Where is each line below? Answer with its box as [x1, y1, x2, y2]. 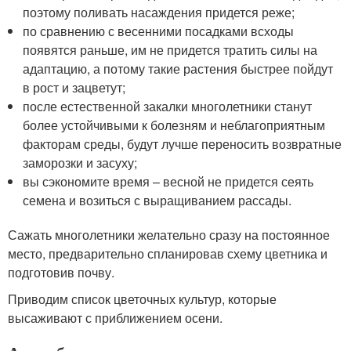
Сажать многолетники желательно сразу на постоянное [8, 225, 330, 244]
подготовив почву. [8, 262, 114, 281]
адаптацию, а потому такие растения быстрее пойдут [23, 59, 334, 78]
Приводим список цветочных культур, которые [8, 289, 277, 308]
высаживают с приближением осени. [8, 308, 223, 327]
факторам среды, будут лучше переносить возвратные [23, 134, 342, 153]
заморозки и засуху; [23, 153, 138, 172]
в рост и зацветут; [23, 78, 126, 96]
